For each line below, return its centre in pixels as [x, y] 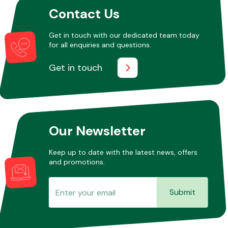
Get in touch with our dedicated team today [124, 35]
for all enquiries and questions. [100, 45]
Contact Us [84, 13]
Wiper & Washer [156, 111]
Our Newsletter [97, 131]
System [156, 121]
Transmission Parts [156, 41]
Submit [182, 192]
